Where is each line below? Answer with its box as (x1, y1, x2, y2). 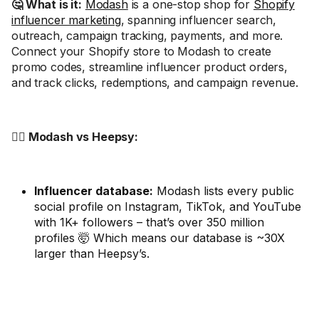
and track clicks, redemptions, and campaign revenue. (11, 75, 298, 90)
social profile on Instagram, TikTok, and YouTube (34, 199, 301, 214)
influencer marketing (11, 13, 121, 27)
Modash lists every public (153, 184, 294, 198)
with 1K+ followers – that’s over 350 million (34, 215, 264, 229)
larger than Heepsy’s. (34, 246, 150, 261)
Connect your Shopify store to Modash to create (11, 44, 271, 58)
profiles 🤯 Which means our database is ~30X (34, 231, 285, 245)
